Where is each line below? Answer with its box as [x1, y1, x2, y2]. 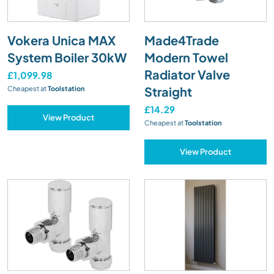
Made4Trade [144, 32, 219, 48]
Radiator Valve [144, 66, 230, 82]
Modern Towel [144, 49, 228, 65]
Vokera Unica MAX [7, 32, 116, 48]
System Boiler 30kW [7, 49, 127, 65]
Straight [144, 83, 192, 99]
